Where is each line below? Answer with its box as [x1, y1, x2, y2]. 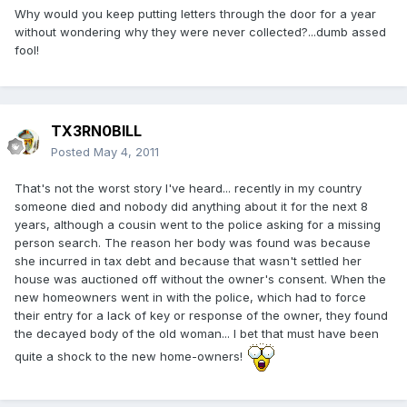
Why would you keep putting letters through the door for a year [15, 6, 376, 22]
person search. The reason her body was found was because [15, 235, 371, 251]
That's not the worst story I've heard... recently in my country [15, 181, 362, 196]
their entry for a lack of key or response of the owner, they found [15, 308, 388, 323]
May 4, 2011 [94, 144, 159, 160]
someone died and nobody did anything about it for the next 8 [15, 199, 368, 214]
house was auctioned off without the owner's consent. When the [15, 272, 386, 287]
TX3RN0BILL [51, 122, 142, 141]
